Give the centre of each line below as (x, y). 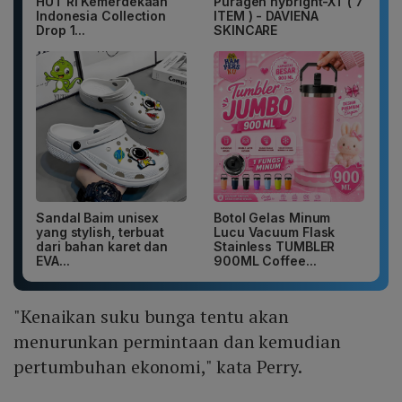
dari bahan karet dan (102, 247)
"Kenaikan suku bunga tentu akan (151, 317)
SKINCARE (246, 31)
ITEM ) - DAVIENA (266, 16)
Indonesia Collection (101, 16)
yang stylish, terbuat (100, 232)
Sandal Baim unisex (98, 218)
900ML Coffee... (265, 261)
